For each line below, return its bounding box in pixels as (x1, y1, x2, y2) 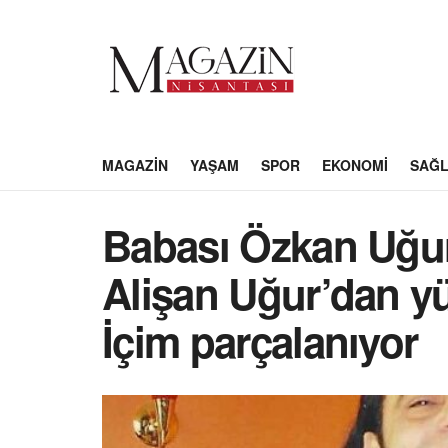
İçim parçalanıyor (102, 311, 418, 371)
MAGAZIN (102, 155, 168, 175)
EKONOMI (322, 155, 388, 175)
